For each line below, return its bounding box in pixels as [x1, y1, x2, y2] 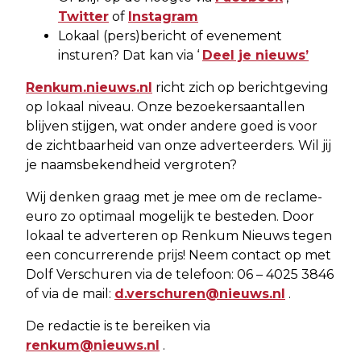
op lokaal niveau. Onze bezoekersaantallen [26, 98, 305, 114]
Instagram [128, 8, 198, 24]
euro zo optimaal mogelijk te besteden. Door [26, 208, 314, 224]
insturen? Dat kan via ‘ [58, 47, 202, 63]
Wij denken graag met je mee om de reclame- [26, 189, 322, 205]
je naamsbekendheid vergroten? [26, 156, 237, 172]
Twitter [58, 8, 109, 24]
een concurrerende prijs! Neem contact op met [26, 247, 331, 263]
